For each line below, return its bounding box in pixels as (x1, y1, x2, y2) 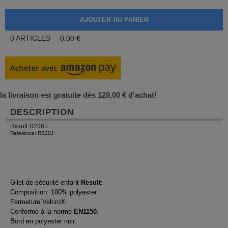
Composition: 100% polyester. (10, 188, 98, 196)
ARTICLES (14, 34, 52, 42)
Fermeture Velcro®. (10, 198, 68, 206)
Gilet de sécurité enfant (10, 179, 81, 186)
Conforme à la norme (10, 208, 74, 215)
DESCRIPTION (10, 107, 74, 117)
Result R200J (10, 123, 48, 130)
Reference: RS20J (10, 130, 53, 136)
